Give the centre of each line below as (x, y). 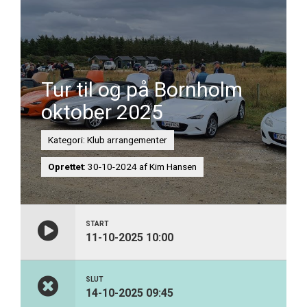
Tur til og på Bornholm (142, 89)
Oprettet (66, 167)
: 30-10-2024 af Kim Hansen (140, 167)
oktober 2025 (102, 112)
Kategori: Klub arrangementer (108, 140)
